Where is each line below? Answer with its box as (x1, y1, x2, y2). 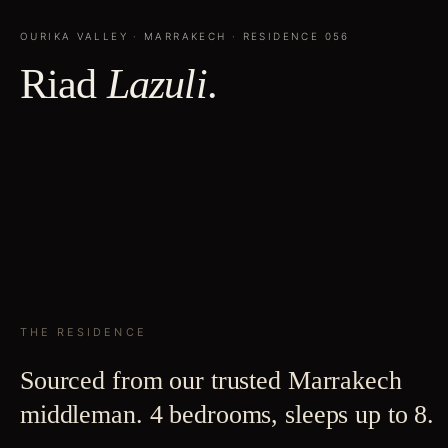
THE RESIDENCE (20, 325, 147, 339)
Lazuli (106, 60, 207, 107)
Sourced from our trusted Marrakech (20, 366, 402, 395)
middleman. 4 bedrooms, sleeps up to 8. (20, 400, 435, 429)
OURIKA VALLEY (20, 30, 128, 42)
